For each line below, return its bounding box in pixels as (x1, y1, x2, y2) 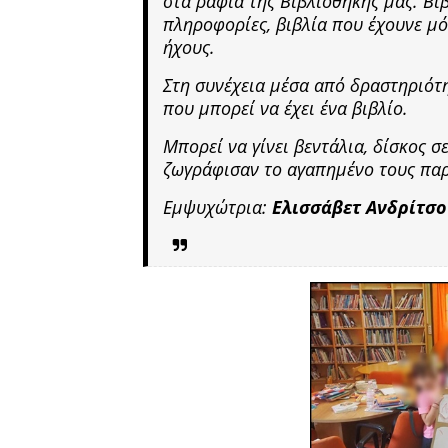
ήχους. (163, 34, 220, 59)
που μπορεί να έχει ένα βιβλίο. (163, 95, 413, 120)
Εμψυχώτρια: (163, 194, 272, 219)
